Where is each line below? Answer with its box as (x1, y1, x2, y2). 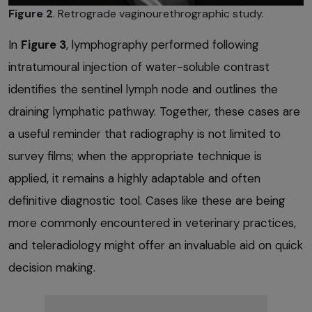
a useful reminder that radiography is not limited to (8, 126, 281, 142)
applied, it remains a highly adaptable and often (8, 171, 260, 187)
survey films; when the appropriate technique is (8, 148, 262, 164)
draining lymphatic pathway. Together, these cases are (8, 104, 300, 120)
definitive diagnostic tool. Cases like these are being (8, 193, 286, 209)
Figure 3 (21, 37, 66, 53)
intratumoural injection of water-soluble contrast (8, 59, 270, 75)
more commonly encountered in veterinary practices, (8, 215, 296, 231)
